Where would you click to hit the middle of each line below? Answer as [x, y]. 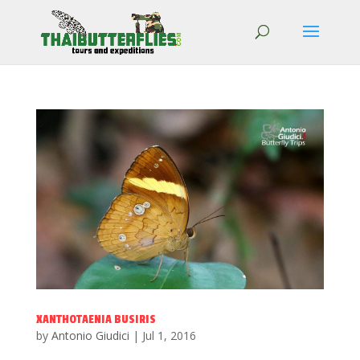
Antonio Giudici [90, 335]
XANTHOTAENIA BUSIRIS [96, 319]
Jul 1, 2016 [169, 335]
